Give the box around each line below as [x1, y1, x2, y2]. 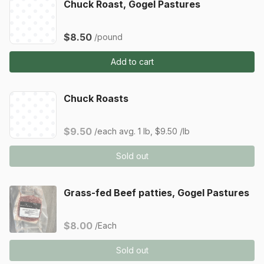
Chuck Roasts [64, 93, 128, 104]
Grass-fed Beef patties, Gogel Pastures [64, 187, 249, 199]
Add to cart [110, 57, 154, 67]
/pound [94, 32, 123, 42]
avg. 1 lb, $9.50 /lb [119, 126, 190, 136]
